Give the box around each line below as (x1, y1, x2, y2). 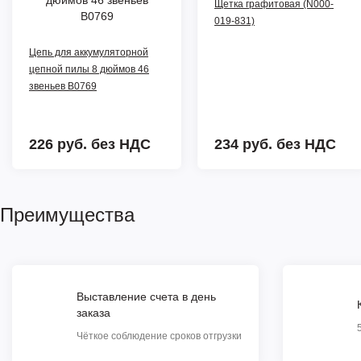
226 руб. (29, 135, 91, 152)
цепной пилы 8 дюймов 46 (29, 63, 149, 75)
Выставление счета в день (77, 289, 216, 303)
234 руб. (214, 135, 276, 152)
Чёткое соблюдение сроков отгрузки (77, 330, 242, 342)
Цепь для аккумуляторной (29, 46, 148, 58)
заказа (77, 305, 110, 319)
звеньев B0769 (29, 80, 97, 92)
